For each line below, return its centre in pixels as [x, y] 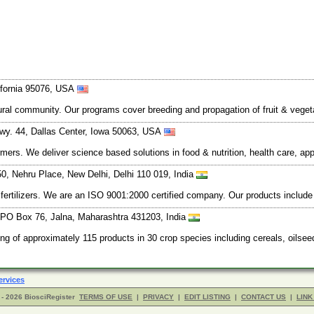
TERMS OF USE [106, 297]
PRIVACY [158, 297]
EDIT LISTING [207, 297]
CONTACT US [264, 297]
